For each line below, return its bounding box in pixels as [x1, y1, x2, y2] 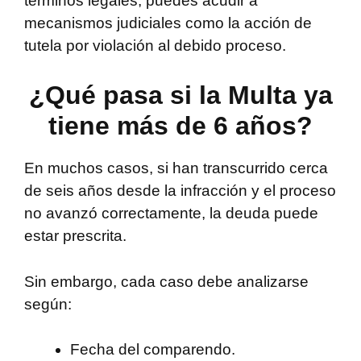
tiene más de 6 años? [48, 111, 313, 141]
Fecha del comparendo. [70, 341, 235, 359]
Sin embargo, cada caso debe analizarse [24, 272, 309, 290]
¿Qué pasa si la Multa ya [28, 81, 333, 110]
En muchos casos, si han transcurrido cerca [24, 160, 328, 177]
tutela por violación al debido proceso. [24, 36, 286, 54]
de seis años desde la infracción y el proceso [24, 182, 336, 200]
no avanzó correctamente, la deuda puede [24, 205, 318, 222]
